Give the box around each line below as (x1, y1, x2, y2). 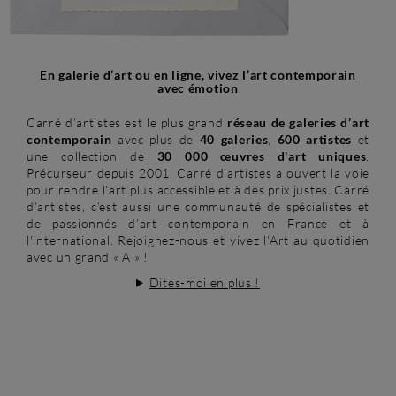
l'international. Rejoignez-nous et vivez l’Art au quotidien (27, 232, 369, 247)
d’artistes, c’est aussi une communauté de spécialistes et (27, 198, 369, 214)
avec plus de (111, 131, 200, 147)
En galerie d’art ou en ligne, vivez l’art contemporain (40, 66, 356, 82)
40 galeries (199, 131, 269, 147)
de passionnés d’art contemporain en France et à (27, 215, 369, 231)
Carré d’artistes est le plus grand (27, 114, 224, 130)
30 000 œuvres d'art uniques (156, 148, 367, 164)
